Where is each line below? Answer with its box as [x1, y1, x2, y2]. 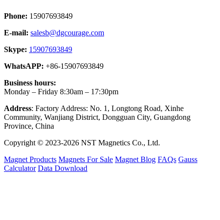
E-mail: [4, 28, 28, 37]
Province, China [4, 122, 54, 131]
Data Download [38, 164, 87, 173]
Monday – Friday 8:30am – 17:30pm [4, 87, 118, 96]
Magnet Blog [115, 155, 156, 164]
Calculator [4, 164, 36, 173]
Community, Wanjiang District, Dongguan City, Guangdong [4, 113, 191, 122]
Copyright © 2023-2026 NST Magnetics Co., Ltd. [4, 138, 160, 147]
